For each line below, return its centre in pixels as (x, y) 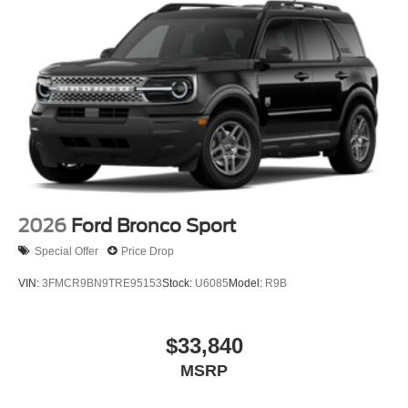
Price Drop (148, 251)
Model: (247, 283)
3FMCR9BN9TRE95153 (102, 283)
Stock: (178, 283)
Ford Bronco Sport (153, 226)
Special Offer (66, 251)
